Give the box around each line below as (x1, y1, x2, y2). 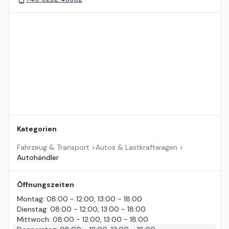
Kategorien (17, 124, 57, 134)
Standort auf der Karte (8, 13, 85, 22)
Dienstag (17, 204, 47, 214)
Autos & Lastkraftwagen (96, 143, 177, 152)
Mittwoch (17, 215, 49, 224)
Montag (17, 194, 43, 204)
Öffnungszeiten (17, 180, 74, 190)
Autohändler (17, 153, 59, 163)
